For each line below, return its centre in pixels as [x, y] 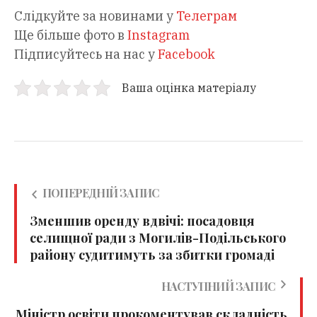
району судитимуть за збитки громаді [152, 254]
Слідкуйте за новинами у [95, 16]
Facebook [186, 54]
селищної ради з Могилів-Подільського [158, 237]
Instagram [158, 35]
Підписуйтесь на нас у [86, 54]
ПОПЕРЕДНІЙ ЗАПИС [101, 192]
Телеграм [207, 16]
